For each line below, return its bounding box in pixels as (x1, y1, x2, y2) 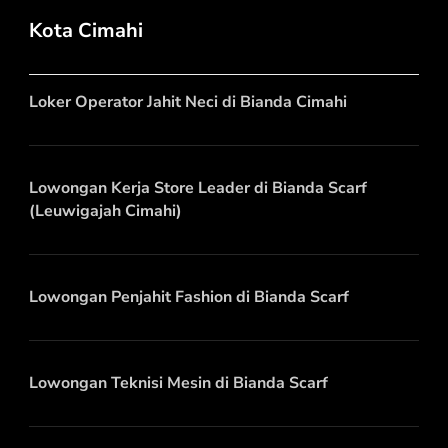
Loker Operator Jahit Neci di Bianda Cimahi (29, 90, 347, 113)
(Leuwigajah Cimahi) (29, 199, 182, 222)
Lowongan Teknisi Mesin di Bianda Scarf (29, 371, 328, 394)
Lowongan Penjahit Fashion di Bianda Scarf (29, 285, 349, 308)
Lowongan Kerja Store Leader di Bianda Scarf (29, 176, 367, 199)
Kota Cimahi (29, 16, 143, 44)
